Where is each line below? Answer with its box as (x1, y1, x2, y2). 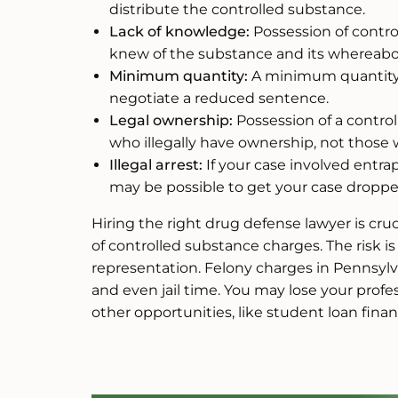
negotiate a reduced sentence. (109, 90, 329, 107)
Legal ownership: (109, 112, 233, 130)
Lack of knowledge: (109, 23, 250, 41)
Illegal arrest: (109, 156, 203, 174)
